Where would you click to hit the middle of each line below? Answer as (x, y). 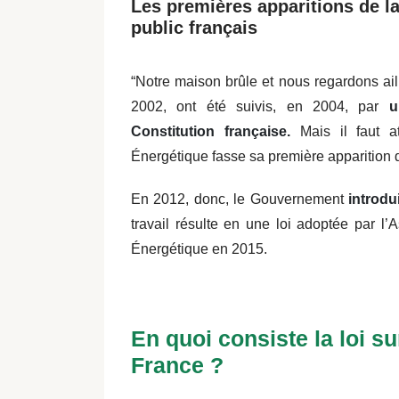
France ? (177, 365)
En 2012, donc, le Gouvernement (240, 199)
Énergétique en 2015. (204, 249)
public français (194, 28)
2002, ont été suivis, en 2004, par (260, 106)
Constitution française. (211, 131)
